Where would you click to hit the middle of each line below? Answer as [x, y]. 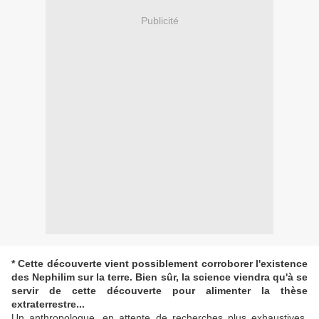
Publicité [159, 20]
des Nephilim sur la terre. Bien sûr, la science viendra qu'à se [159, 277]
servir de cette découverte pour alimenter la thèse [159, 291]
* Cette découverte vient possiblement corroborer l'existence [159, 264]
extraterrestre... [48, 304]
